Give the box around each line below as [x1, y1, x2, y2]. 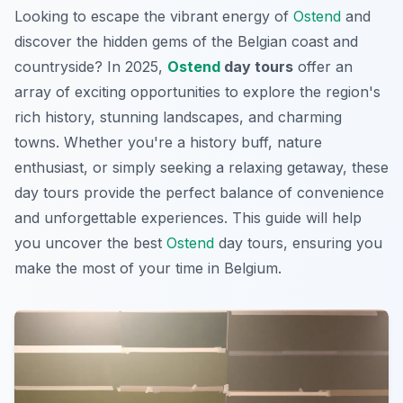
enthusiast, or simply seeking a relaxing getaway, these [14, 157, 389, 176]
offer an [293, 57, 353, 76]
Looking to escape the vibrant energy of [14, 6, 293, 25]
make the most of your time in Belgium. [14, 258, 282, 277]
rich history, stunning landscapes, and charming [14, 107, 342, 126]
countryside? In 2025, [14, 57, 167, 76]
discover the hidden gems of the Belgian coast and [14, 31, 358, 50]
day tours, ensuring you [214, 233, 382, 252]
